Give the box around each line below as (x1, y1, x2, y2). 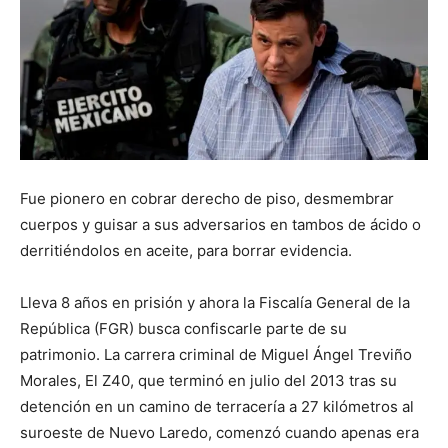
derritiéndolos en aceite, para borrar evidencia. (20, 240, 352, 260)
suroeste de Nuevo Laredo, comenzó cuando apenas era (20, 422, 419, 442)
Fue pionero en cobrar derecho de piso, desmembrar (20, 188, 394, 208)
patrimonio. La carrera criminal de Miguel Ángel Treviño (20, 344, 412, 364)
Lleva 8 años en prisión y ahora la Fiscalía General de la (20, 292, 410, 312)
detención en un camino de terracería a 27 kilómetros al (20, 396, 414, 416)
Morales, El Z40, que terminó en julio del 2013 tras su (20, 370, 397, 390)
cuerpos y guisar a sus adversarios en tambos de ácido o (20, 214, 421, 234)
